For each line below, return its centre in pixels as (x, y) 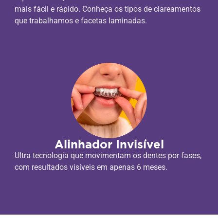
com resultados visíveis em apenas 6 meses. (91, 167)
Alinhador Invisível (109, 144)
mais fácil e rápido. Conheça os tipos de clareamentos (108, 9)
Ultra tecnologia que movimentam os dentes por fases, (108, 156)
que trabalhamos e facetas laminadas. (81, 20)
